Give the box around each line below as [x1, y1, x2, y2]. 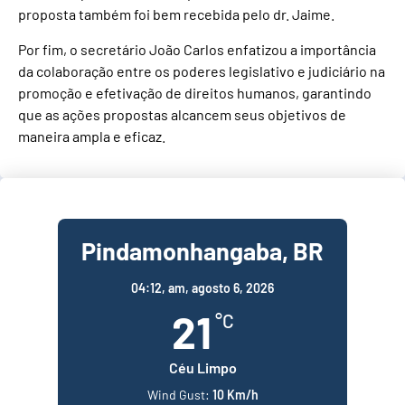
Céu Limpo [168, 358, 237, 376]
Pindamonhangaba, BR [81, 235, 324, 265]
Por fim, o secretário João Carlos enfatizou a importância [18, 40, 376, 58]
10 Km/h [212, 386, 259, 402]
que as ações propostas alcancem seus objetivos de [18, 105, 346, 123]
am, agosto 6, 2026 [168, 279, 274, 296]
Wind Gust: [146, 386, 210, 402]
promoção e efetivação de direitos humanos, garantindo [18, 83, 372, 101]
